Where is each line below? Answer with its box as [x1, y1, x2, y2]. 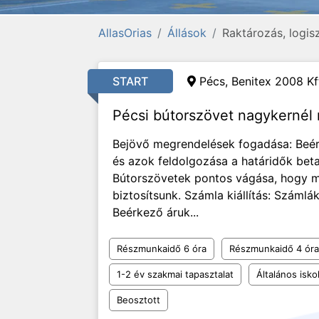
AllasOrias [98, 26, 152, 40]
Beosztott [117, 294, 160, 305]
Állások [167, 26, 206, 40]
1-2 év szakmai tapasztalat [117, 268, 234, 280]
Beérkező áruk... [113, 205, 199, 219]
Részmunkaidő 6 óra [117, 243, 206, 254]
